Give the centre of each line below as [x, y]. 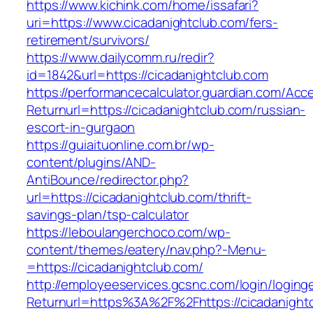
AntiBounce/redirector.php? [108, 180]
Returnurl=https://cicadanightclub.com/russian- [166, 110]
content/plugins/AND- [91, 162]
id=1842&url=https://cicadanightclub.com [148, 75]
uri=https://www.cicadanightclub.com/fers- [152, 23]
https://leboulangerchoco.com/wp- [129, 232]
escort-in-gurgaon [81, 128]
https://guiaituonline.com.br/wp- [121, 145]
